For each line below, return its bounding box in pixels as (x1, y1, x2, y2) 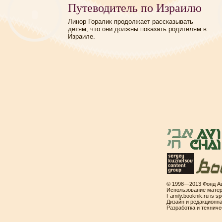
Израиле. (68, 33, 95, 40)
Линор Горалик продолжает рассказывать (68, 18, 193, 25)
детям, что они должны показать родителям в (68, 25, 207, 33)
